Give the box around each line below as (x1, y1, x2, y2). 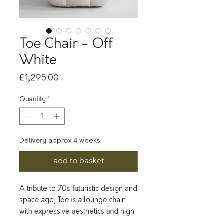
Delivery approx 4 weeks (19, 137, 100, 145)
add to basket (53, 157, 104, 166)
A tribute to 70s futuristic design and (19, 185, 137, 193)
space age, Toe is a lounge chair (19, 197, 124, 205)
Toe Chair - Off (19, 37, 113, 51)
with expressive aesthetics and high (19, 208, 134, 216)
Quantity (19, 96, 46, 103)
